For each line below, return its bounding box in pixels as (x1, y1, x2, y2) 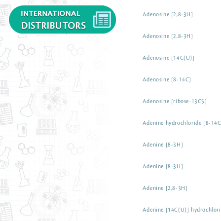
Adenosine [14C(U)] (142, 55, 195, 61)
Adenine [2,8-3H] (142, 185, 188, 191)
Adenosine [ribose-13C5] (142, 99, 207, 105)
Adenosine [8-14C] (142, 77, 191, 83)
